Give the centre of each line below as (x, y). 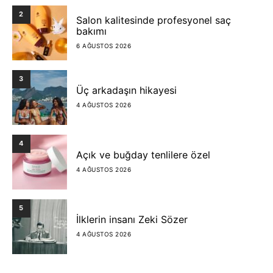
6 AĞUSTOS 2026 (104, 46)
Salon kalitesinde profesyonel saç (154, 20)
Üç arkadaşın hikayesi (126, 90)
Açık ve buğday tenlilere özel (143, 155)
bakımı (91, 31)
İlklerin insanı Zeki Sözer (132, 220)
